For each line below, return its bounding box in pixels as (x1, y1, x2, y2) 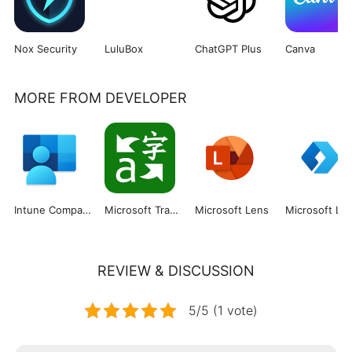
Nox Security (13, 42, 77, 55)
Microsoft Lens (194, 203, 269, 216)
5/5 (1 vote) (189, 302, 258, 318)
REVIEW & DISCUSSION (97, 262, 255, 279)
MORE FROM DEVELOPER (13, 90, 187, 106)
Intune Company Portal (82, 203, 91, 216)
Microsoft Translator (169, 203, 178, 216)
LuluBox (104, 42, 143, 55)
